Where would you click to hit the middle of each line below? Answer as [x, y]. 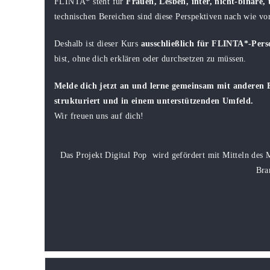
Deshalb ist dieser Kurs [98, 44]
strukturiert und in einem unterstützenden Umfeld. [154, 101]
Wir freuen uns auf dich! [99, 116]
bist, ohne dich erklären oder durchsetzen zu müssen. [150, 59]
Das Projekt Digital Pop [103, 155]
